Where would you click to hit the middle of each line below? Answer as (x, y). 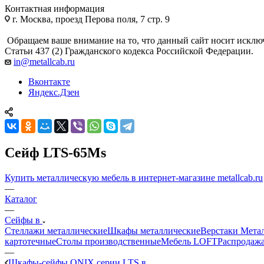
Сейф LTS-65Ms (55, 152)
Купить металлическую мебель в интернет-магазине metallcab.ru (134, 177)
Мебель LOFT (189, 241)
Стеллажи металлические (56, 230)
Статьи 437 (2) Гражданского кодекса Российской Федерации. (129, 51)
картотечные (30, 241)
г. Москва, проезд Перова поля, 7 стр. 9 (90, 19)
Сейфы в (24, 220)
